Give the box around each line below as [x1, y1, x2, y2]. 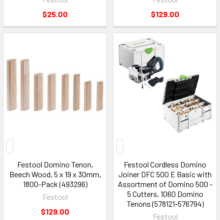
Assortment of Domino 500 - [117, 179, 213, 189]
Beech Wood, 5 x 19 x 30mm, [9, 169, 101, 179]
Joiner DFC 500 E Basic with [118, 169, 212, 179]
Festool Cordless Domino [124, 159, 206, 169]
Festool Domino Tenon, [17, 159, 93, 169]
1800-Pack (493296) [23, 179, 87, 189]
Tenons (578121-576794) [126, 198, 204, 208]
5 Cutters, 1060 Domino [127, 189, 203, 198]
